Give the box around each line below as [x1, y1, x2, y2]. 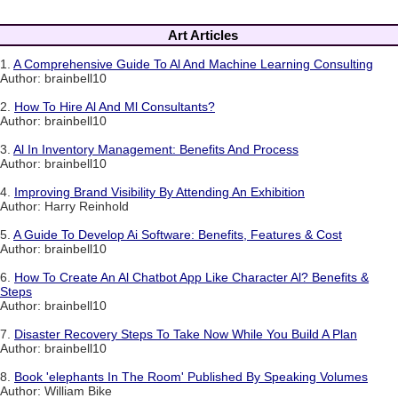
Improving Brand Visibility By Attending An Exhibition [14, 185, 305, 200]
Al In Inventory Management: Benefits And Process [13, 142, 298, 157]
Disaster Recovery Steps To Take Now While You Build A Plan [14, 327, 357, 342]
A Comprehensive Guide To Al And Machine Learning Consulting [13, 57, 373, 72]
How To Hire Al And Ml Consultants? [14, 99, 215, 115]
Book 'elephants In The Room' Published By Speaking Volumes [14, 370, 368, 385]
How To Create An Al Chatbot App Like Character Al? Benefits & [14, 270, 369, 285]
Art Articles [167, 27, 238, 43]
